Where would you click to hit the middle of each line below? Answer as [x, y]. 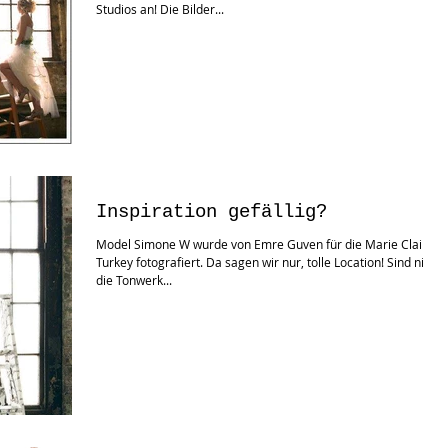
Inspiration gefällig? [211, 212]
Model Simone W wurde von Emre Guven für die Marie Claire [265, 244]
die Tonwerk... [134, 280]
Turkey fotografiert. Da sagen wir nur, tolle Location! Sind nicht [268, 262]
